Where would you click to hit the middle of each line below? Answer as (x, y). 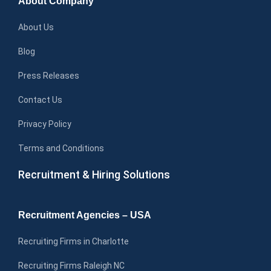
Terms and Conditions (61, 148)
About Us (36, 27)
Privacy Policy (45, 124)
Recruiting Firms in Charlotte (73, 241)
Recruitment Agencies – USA (85, 215)
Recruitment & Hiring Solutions (94, 174)
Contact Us (40, 100)
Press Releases (49, 75)
